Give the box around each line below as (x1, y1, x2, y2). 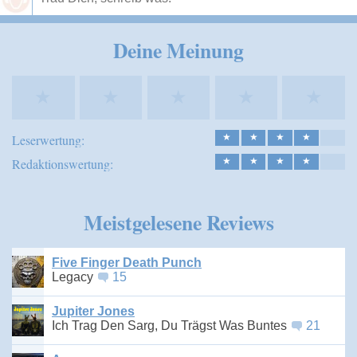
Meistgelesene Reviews (83, 207, 274, 238)
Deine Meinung (113, 35, 244, 66)
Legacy (52, 269, 96, 284)
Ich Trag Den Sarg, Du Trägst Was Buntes (52, 318, 290, 332)
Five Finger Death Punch (52, 255, 202, 269)
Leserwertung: (12, 131, 84, 149)
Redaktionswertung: (12, 155, 113, 173)
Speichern (291, 23, 349, 37)
